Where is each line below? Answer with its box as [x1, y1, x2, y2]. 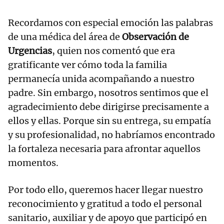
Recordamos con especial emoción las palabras [8, 17, 213, 29]
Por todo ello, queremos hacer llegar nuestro [8, 184, 203, 196]
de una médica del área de [8, 31, 122, 43]
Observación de [122, 31, 189, 43]
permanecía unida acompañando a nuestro [8, 73, 194, 85]
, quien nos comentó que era [52, 45, 175, 57]
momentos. [8, 157, 58, 169]
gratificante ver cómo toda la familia [8, 59, 167, 71]
